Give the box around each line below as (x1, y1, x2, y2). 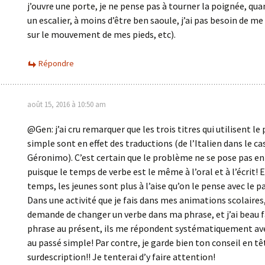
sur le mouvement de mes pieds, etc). (27, 28, 176, 40)
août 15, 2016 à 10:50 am (27, 99, 106, 109)
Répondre (38, 58, 74, 69)
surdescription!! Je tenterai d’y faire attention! (27, 251, 215, 263)
